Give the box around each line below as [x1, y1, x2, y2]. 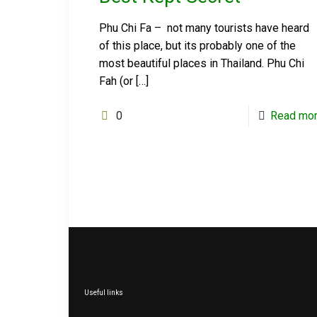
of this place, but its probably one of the [99, 39, 296, 52]
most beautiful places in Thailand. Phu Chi [99, 57, 305, 70]
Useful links [84, 289, 123, 296]
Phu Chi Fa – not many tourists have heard [99, 21, 310, 35]
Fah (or [99, 74, 134, 88]
